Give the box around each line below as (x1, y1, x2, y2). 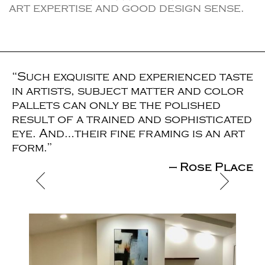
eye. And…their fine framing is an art (12, 127, 245, 141)
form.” (12, 141, 52, 155)
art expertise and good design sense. (9, 1, 244, 15)
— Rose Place (169, 160, 253, 174)
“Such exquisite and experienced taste (12, 70, 253, 84)
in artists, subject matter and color (12, 84, 244, 98)
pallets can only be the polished (12, 98, 221, 112)
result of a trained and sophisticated (12, 112, 252, 127)
